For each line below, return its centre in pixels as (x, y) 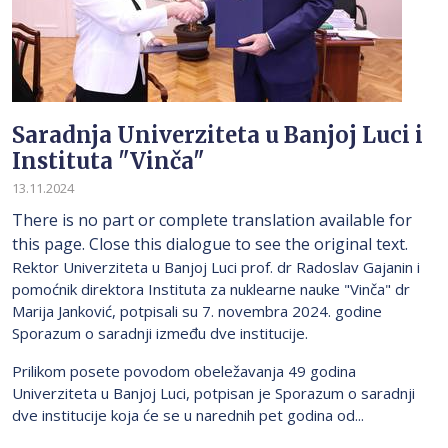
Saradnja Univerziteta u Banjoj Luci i (217, 135)
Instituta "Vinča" (108, 161)
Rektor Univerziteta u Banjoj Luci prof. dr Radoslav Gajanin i (216, 267)
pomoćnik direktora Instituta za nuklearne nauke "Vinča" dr (211, 289)
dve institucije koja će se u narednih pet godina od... (188, 415)
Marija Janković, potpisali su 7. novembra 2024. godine (197, 311)
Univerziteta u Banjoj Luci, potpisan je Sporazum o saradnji (213, 393)
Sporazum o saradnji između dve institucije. (160, 333)
